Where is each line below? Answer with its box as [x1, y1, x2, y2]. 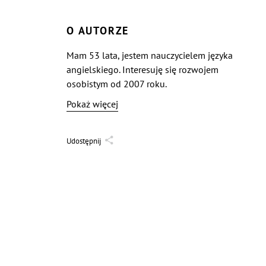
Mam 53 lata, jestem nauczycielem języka [66, 49, 233, 61]
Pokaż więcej [66, 98, 118, 110]
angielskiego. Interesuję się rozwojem [66, 64, 218, 75]
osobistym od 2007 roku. [66, 78, 167, 90]
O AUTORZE [66, 24, 129, 37]
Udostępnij [66, 135, 101, 146]
